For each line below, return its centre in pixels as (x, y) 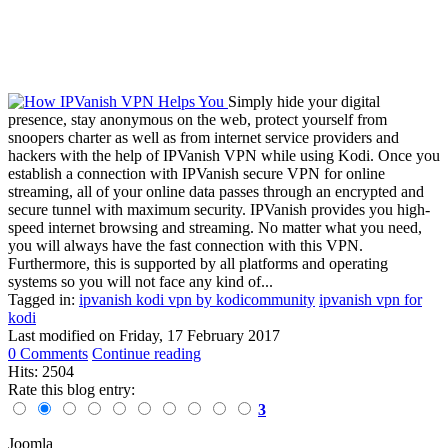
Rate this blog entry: (71, 389)
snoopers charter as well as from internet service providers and (203, 137)
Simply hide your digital (304, 101)
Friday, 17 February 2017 (199, 335)
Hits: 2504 (41, 371)
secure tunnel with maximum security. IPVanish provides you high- (219, 209)
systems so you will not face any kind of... (140, 281)
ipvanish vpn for (370, 299)
